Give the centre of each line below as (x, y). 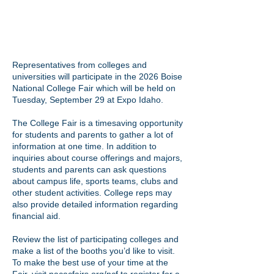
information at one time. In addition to (84, 146)
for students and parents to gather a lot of (93, 135)
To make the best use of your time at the (90, 262)
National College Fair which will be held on (94, 88)
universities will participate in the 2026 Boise (97, 76)
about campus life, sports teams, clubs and (95, 181)
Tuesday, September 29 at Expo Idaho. (88, 100)
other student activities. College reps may (92, 193)
